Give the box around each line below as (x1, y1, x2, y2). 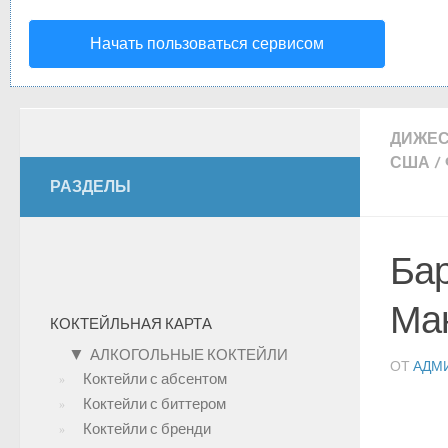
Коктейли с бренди (83, 420, 211, 438)
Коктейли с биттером (83, 395, 226, 413)
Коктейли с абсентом (83, 370, 227, 388)
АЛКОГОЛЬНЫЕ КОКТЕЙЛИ (90, 346, 288, 364)
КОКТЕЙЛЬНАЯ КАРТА (50, 315, 212, 333)
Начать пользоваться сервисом (90, 34, 324, 53)
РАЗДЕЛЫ (50, 177, 131, 196)
